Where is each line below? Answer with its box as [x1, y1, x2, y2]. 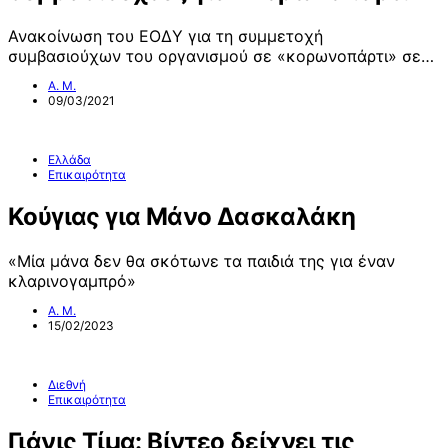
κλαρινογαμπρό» [8, 271, 136, 292]
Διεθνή [48, 377, 86, 393]
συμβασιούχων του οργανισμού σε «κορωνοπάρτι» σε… [8, 46, 434, 67]
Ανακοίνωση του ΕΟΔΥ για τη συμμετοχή [8, 26, 323, 47]
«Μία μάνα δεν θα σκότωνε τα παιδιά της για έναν [8, 251, 395, 272]
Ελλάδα [48, 152, 91, 168]
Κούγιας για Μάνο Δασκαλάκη [8, 202, 356, 232]
